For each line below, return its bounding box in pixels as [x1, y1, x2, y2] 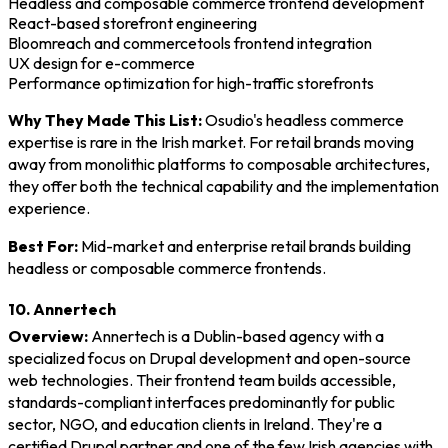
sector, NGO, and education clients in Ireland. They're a [8, 413, 382, 434]
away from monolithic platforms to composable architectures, [8, 153, 430, 174]
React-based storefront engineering [8, 12, 257, 33]
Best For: [8, 235, 78, 256]
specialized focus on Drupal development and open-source [8, 347, 411, 368]
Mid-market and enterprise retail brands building [78, 235, 411, 256]
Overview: [8, 325, 88, 346]
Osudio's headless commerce [202, 109, 404, 130]
